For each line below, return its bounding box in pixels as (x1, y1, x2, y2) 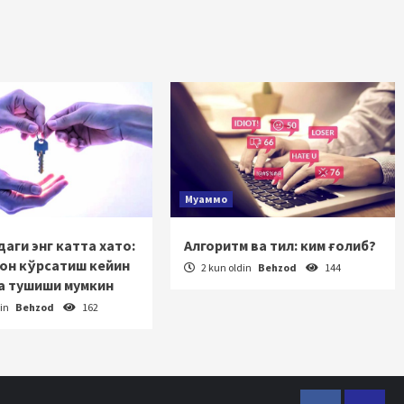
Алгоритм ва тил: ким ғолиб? (184, 236, 377, 254)
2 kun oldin (199, 261, 254, 274)
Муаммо (185, 192, 228, 206)
